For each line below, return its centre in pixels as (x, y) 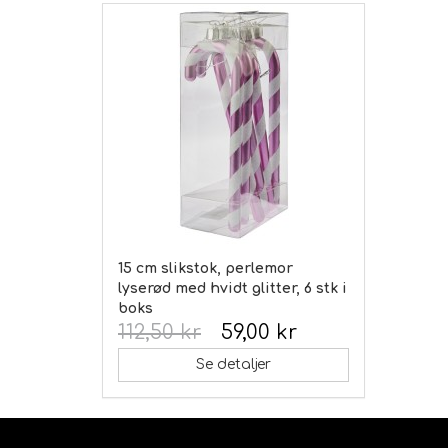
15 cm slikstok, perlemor (205, 268)
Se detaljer (233, 364)
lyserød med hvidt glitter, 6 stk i (232, 288)
